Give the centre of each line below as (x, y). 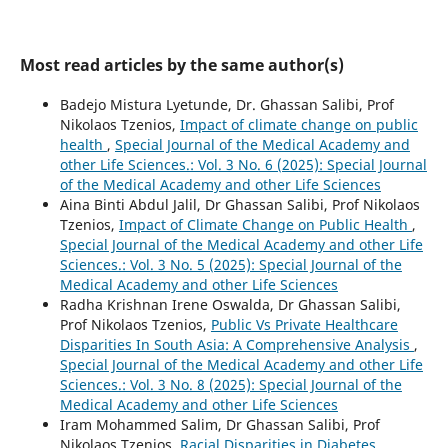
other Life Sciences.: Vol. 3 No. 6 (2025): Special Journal (243, 164)
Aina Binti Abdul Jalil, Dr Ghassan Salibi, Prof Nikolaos (239, 204)
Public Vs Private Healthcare (304, 324)
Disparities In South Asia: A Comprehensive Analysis (236, 344)
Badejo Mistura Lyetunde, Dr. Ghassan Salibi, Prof (226, 104)
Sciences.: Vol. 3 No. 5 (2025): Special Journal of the (230, 264)
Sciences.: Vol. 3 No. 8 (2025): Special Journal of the (230, 384)
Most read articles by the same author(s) (181, 64)
